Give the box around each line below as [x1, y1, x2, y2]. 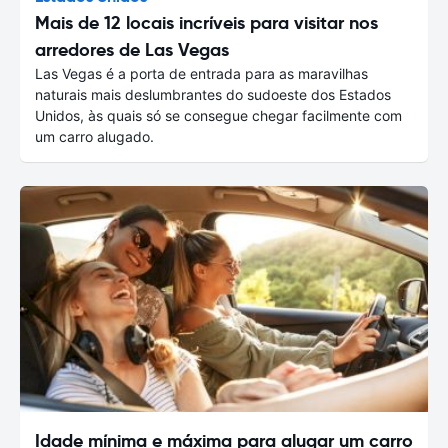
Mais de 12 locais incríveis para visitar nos [35, 10, 378, 34]
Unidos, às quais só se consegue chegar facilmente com [35, 106, 402, 124]
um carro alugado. [35, 127, 154, 145]
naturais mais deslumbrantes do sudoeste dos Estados [35, 85, 391, 103]
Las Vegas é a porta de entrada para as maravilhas [35, 64, 368, 82]
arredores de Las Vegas [35, 37, 229, 61]
